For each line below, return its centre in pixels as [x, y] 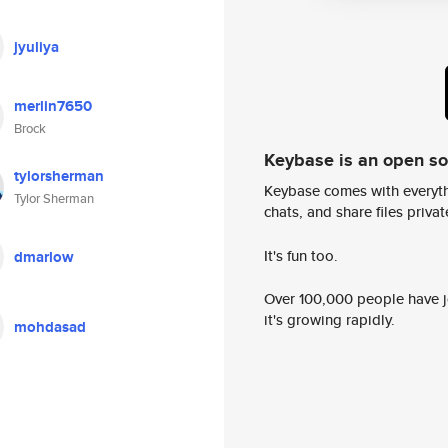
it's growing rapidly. [329, 320]
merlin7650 [53, 106]
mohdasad [50, 327]
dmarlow [44, 257]
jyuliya [36, 47]
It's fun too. [301, 255]
